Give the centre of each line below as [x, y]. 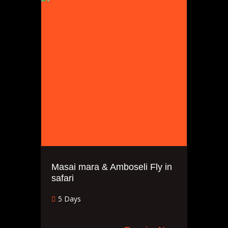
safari [63, 178]
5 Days [69, 199]
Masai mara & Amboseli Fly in [112, 167]
